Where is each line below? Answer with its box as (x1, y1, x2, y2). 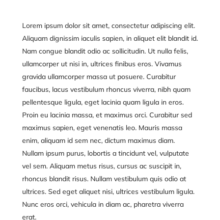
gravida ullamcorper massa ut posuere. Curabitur (22, 72, 176, 81)
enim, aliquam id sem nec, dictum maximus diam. (22, 136, 175, 145)
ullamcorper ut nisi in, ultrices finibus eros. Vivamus (22, 59, 182, 68)
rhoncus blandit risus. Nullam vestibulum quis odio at (22, 174, 186, 183)
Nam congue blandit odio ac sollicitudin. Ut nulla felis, (22, 47, 188, 55)
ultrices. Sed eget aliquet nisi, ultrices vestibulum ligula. (22, 187, 194, 196)
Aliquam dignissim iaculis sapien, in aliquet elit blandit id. (22, 34, 198, 43)
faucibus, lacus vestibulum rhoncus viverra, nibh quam (22, 85, 191, 94)
